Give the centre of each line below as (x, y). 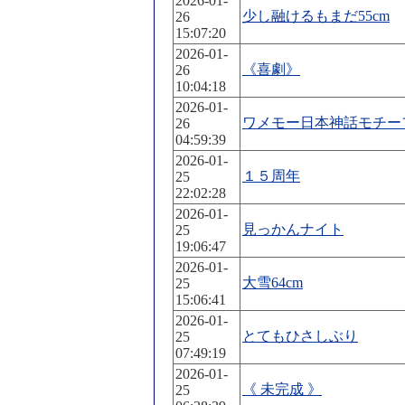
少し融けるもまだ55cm (316, 16)
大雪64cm (273, 283)
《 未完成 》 (282, 389)
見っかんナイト (293, 229)
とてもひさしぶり (300, 336)
